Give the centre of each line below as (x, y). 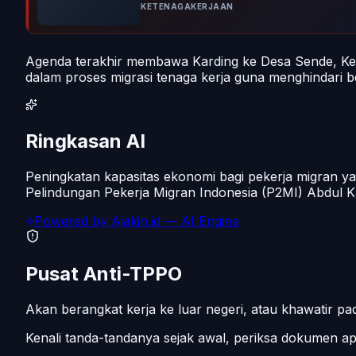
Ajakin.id (136, 221)
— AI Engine (200, 221)
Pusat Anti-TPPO (104, 274)
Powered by (73, 221)
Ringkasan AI (85, 141)
